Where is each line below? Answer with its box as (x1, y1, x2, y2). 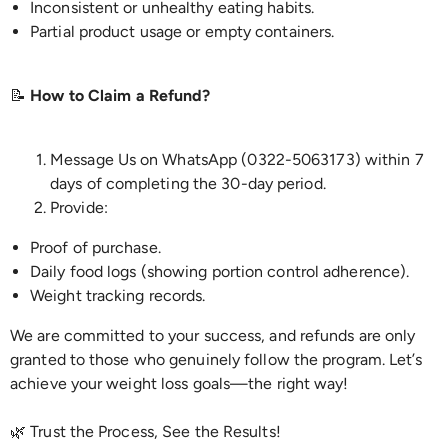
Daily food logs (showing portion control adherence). (30, 262, 418, 281)
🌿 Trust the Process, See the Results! (10, 422, 281, 441)
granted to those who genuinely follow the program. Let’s (10, 350, 422, 369)
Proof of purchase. (30, 238, 169, 257)
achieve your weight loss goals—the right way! (10, 374, 349, 393)
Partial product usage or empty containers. (30, 22, 343, 41)
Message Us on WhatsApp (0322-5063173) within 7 (50, 150, 424, 169)
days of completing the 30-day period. (50, 174, 334, 193)
